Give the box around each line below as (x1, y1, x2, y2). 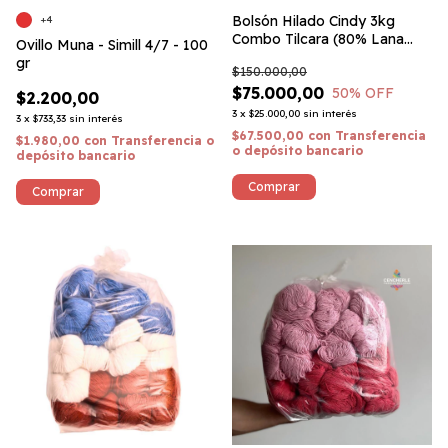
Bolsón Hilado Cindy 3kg (232, 12, 395, 30)
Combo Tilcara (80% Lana (232, 30, 404, 48)
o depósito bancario (232, 143, 363, 158)
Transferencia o (111, 133, 214, 148)
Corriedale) (232, 48, 305, 66)
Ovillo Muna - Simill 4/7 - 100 (16, 36, 208, 54)
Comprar (32, 184, 84, 199)
